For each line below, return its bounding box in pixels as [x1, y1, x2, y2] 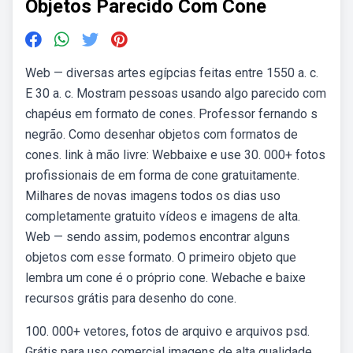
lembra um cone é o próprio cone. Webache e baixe [25, 270, 306, 285]
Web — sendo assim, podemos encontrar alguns [25, 229, 290, 244]
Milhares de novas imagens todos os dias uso [25, 188, 281, 203]
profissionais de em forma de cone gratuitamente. [25, 168, 299, 183]
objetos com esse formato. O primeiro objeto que [25, 250, 296, 265]
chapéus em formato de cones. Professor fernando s [25, 106, 318, 121]
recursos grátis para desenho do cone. [25, 291, 236, 306]
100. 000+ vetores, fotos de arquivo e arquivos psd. [25, 324, 310, 339]
